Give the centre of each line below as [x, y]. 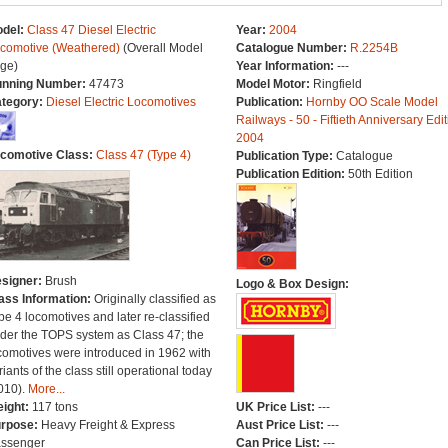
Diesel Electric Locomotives [120, 102]
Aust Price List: [281, 425]
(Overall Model [161, 48]
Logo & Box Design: [292, 284]
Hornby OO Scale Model [371, 102]
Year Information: [286, 66]
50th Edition [380, 174]
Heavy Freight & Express [107, 425]
